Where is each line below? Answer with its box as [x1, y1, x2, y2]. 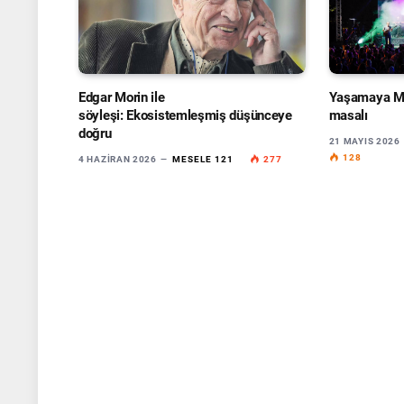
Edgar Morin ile [78, 88, 165, 106]
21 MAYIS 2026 [328, 135, 400, 146]
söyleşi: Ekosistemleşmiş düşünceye [78, 106, 292, 124]
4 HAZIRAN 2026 [78, 153, 157, 164]
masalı [328, 106, 368, 124]
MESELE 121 [171, 153, 234, 164]
